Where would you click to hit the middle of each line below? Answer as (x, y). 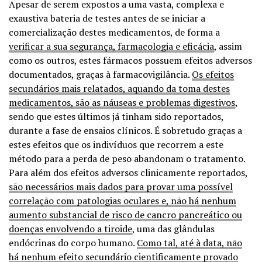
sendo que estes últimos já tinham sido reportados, (116, 116)
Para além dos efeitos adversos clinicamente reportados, (128, 172)
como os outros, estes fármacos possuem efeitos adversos (130, 60)
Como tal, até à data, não (189, 242)
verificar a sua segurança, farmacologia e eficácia (111, 46)
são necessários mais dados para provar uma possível (121, 186)
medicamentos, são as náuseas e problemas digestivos (122, 102)
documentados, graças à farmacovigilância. (100, 74)
